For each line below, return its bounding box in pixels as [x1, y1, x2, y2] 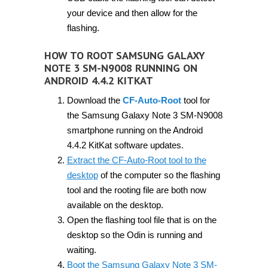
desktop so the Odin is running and [66, 229, 202, 240]
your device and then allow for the [66, 8, 197, 19]
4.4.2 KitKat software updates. [66, 139, 184, 150]
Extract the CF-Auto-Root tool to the [66, 154, 206, 165]
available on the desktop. [66, 199, 163, 210]
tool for [181, 95, 210, 105]
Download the [66, 95, 123, 105]
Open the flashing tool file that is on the [66, 214, 217, 225]
